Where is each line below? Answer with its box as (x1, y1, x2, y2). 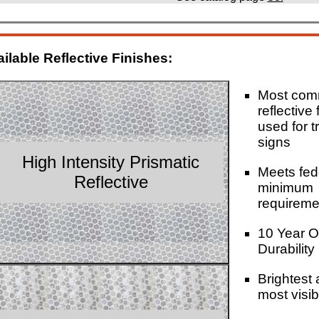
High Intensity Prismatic (22, 152, 200, 172)
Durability (258, 241, 315, 256)
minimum (258, 179, 313, 195)
